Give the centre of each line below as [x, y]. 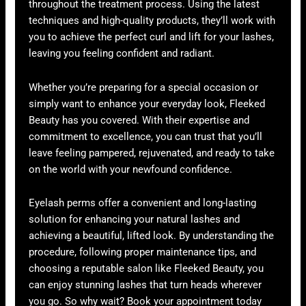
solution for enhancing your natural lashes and [135, 220]
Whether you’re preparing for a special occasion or [144, 87]
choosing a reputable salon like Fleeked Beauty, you [147, 269]
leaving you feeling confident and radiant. [122, 53]
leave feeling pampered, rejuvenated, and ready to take [152, 153]
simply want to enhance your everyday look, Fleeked [147, 103]
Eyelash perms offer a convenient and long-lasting [143, 203]
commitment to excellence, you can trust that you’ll [146, 136]
